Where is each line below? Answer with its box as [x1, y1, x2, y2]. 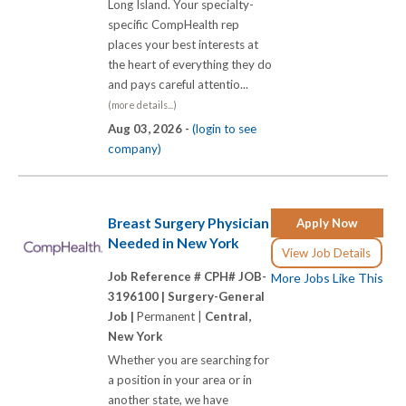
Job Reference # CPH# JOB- [108, 269, 266, 285]
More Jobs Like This [271, 269, 383, 285]
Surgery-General [168, 289, 265, 304]
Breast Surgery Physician [108, 214, 269, 231]
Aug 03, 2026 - [108, 121, 192, 137]
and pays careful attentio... [108, 77, 254, 92]
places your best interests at [108, 37, 258, 53]
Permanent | [137, 309, 205, 324]
